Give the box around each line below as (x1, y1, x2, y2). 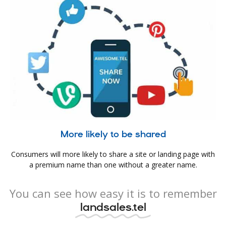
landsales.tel (80, 199, 146, 214)
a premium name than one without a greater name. (29, 160, 197, 170)
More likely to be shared (60, 128, 166, 140)
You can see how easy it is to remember (9, 185, 217, 201)
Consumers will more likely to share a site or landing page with (11, 149, 215, 159)
